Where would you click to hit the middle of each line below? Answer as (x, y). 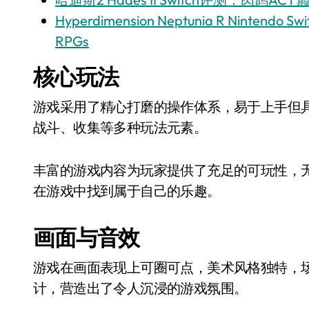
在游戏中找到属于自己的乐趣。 (127, 190)
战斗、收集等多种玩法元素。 (120, 127)
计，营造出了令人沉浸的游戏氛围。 (140, 288)
